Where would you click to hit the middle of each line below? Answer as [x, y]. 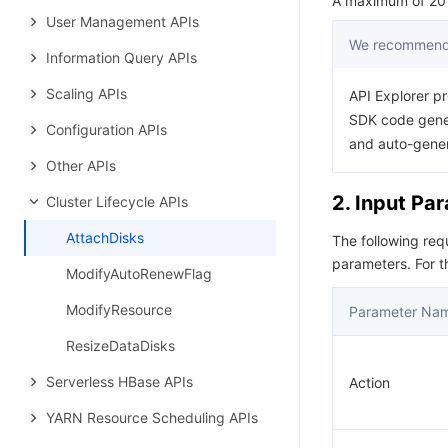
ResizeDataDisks [120, 345]
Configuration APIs [106, 129]
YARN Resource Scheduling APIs [152, 417]
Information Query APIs [121, 57]
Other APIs [81, 165]
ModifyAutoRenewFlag [139, 273]
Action [369, 382]
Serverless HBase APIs [119, 381]
